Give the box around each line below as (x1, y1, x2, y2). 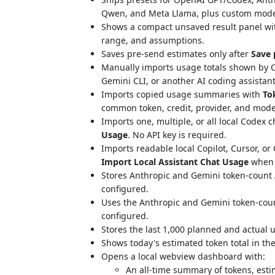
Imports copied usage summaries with (101, 88, 263, 100)
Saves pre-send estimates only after (101, 48, 251, 60)
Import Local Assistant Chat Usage (101, 156, 249, 168)
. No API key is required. (128, 129, 227, 141)
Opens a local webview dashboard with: (101, 250, 265, 262)
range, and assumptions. (101, 34, 204, 46)
